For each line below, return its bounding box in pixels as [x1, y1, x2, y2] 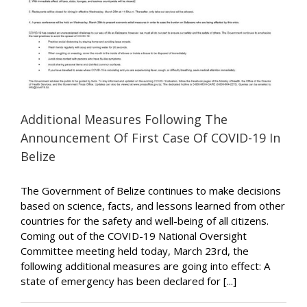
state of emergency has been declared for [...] [21, 273, 236, 288]
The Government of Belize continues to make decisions [21, 183, 281, 197]
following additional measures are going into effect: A [21, 258, 270, 273]
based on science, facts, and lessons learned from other [21, 198, 285, 212]
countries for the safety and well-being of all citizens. [21, 213, 269, 228]
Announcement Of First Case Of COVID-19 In [21, 129, 280, 146]
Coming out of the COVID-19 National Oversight [21, 228, 247, 243]
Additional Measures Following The [21, 110, 228, 127]
